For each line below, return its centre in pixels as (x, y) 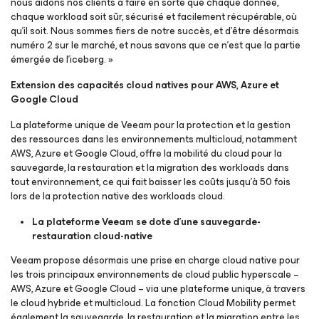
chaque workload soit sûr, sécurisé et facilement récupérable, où (154, 17)
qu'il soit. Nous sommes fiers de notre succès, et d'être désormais (155, 31)
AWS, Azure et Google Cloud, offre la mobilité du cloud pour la (146, 153)
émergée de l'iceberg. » (62, 59)
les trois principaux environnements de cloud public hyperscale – (155, 274)
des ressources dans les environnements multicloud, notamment (154, 139)
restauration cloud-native (92, 236)
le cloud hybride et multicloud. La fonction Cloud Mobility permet (153, 303)
